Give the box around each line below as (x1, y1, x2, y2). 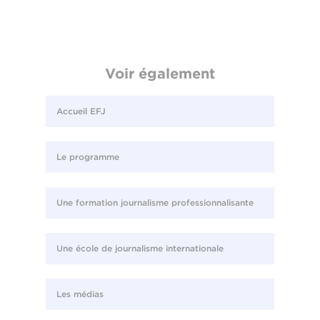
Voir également (105, 65, 215, 83)
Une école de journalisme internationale (56, 243, 224, 254)
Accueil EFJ (56, 106, 106, 117)
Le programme (56, 151, 119, 163)
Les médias (56, 289, 104, 300)
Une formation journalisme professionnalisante (56, 197, 254, 209)
